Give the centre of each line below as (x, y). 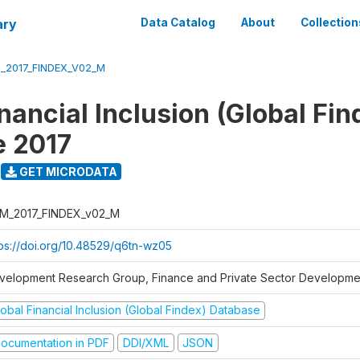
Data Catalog (178, 22)
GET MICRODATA (67, 171)
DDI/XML (145, 342)
